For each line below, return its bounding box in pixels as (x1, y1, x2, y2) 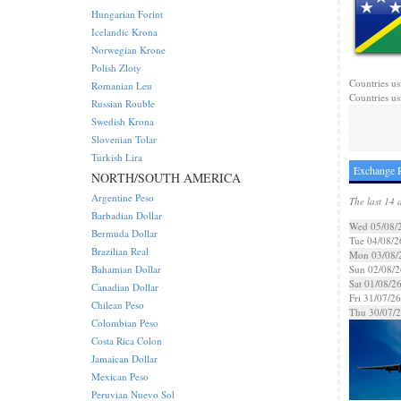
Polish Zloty (91, 61, 141, 74)
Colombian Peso (91, 316, 158, 329)
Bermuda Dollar (91, 226, 158, 240)
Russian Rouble (91, 97, 155, 110)
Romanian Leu (91, 79, 152, 92)
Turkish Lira (91, 150, 142, 164)
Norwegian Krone (91, 43, 166, 56)
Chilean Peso (91, 298, 144, 311)
